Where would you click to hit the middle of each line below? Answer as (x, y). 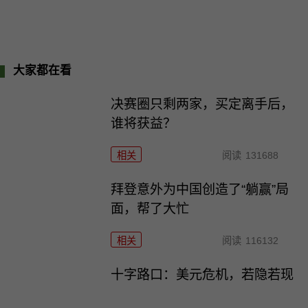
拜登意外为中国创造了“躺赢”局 (200, 190)
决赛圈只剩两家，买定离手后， (202, 104)
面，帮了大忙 (150, 209)
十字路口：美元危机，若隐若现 (202, 275)
